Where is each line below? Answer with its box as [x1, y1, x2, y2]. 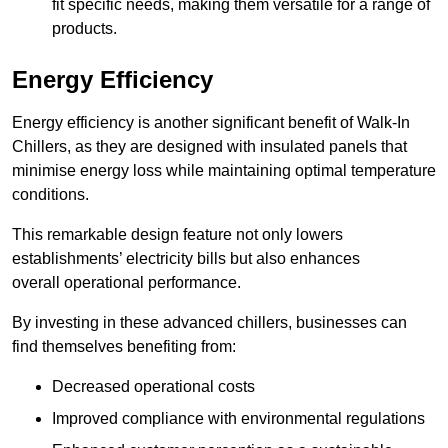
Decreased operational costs [52, 378, 255, 396]
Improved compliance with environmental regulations [52, 410, 425, 428]
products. [52, 20, 117, 38]
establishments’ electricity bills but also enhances [12, 250, 360, 268]
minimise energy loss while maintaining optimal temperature [12, 162, 436, 180]
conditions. [12, 186, 89, 204]
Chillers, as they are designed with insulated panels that [12, 138, 407, 156]
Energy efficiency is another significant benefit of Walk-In [12, 114, 410, 132]
